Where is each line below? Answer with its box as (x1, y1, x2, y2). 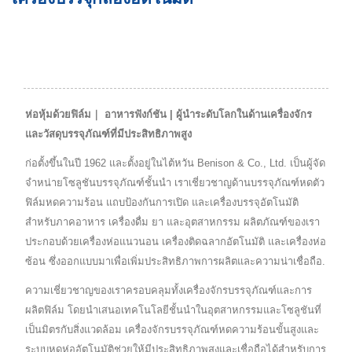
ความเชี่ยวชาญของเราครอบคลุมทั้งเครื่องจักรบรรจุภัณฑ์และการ (25, 284, 312, 296)
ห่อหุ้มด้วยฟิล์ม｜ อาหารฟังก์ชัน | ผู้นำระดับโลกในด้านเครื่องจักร (25, 108, 312, 120)
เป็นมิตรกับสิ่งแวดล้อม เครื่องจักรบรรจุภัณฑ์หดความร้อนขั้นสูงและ (25, 323, 319, 335)
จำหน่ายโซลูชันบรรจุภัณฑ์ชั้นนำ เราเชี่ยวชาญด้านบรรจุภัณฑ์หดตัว (25, 176, 324, 189)
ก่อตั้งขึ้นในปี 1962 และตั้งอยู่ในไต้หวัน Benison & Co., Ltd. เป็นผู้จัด (25, 156, 325, 169)
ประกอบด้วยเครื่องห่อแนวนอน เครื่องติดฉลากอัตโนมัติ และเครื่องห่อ (25, 235, 326, 247)
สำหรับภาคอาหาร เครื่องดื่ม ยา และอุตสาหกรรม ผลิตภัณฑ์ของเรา (25, 215, 320, 228)
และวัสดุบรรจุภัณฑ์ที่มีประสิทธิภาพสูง (25, 127, 192, 140)
